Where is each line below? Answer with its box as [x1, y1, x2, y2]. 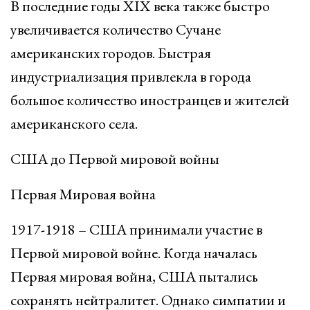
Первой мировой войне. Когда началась [10, 243, 257, 263]
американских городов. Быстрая [10, 43, 211, 63]
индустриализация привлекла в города [10, 66, 251, 86]
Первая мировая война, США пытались [10, 266, 258, 286]
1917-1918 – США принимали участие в [10, 219, 262, 239]
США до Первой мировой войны [10, 149, 219, 169]
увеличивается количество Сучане [10, 19, 221, 39]
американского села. [10, 113, 138, 134]
